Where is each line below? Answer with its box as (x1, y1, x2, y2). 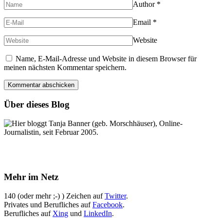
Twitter (105, 192, 126, 200)
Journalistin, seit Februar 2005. (4, 127, 98, 136)
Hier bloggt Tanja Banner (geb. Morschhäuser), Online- (12, 119, 182, 127)
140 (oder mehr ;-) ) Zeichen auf (4, 192, 105, 200)
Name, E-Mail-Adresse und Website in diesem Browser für (16, 54, 197, 63)
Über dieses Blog (4, 99, 70, 109)
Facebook (92, 200, 123, 209)
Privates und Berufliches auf (4, 200, 92, 209)
